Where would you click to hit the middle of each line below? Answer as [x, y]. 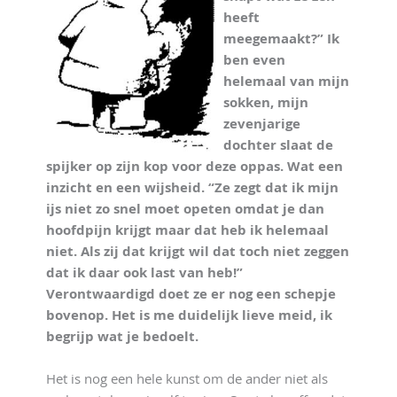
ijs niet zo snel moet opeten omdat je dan [186, 208]
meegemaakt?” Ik [282, 38]
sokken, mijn [266, 101]
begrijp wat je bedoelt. [123, 335]
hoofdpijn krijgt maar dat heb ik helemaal [188, 229]
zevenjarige [262, 123]
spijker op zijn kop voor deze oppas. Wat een [195, 165]
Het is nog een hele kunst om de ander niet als [187, 378]
